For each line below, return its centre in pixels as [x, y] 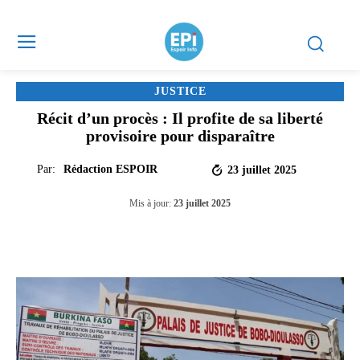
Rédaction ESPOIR [110, 169]
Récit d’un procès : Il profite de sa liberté [180, 118]
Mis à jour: [150, 204]
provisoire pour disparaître [180, 136]
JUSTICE [180, 91]
